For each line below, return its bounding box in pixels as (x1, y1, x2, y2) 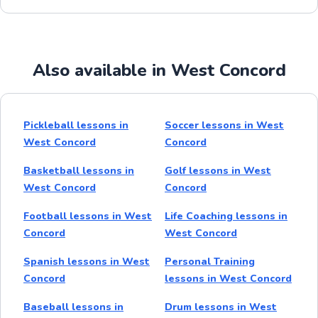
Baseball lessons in (23, 300, 124, 314)
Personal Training (165, 254, 255, 268)
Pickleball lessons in (23, 118, 128, 132)
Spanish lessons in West (23, 254, 150, 268)
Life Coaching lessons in (165, 209, 287, 223)
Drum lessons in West (165, 300, 277, 314)
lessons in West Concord (165, 271, 292, 285)
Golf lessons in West (165, 163, 271, 177)
